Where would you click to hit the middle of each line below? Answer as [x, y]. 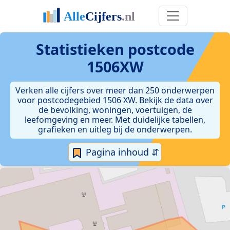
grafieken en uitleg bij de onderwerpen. [115, 129]
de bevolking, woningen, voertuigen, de [115, 110]
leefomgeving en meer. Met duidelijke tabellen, [115, 120]
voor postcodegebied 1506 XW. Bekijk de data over [115, 100]
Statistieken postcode [115, 49]
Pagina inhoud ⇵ [121, 152]
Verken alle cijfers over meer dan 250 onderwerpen [115, 90]
